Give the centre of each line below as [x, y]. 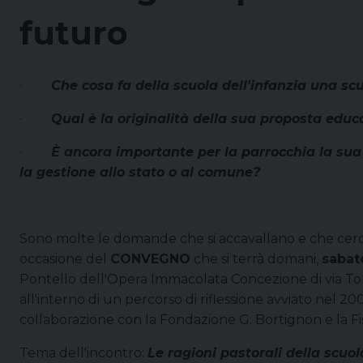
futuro [74, 32]
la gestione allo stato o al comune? [140, 172]
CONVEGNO [150, 258]
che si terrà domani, [256, 258]
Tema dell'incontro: [83, 352]
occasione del [65, 258]
